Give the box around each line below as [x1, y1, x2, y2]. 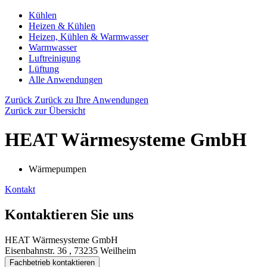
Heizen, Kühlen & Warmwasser [29, 32, 148, 42]
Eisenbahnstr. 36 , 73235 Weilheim [5, 245, 136, 256]
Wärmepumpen [29, 163, 86, 174]
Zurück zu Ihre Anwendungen [35, 95, 148, 105]
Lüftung [29, 64, 59, 74]
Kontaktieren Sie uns [5, 206, 133, 222]
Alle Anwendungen [29, 74, 103, 85]
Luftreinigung [29, 53, 80, 63]
